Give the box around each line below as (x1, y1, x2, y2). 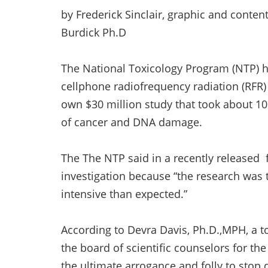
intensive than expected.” (61, 187, 187, 201)
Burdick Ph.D (61, 25, 126, 39)
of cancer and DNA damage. (61, 115, 202, 129)
